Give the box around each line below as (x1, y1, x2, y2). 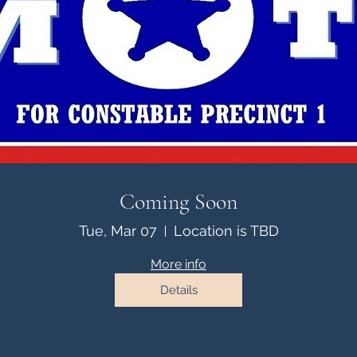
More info (151, 257, 206, 273)
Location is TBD (173, 222, 279, 240)
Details (159, 282, 198, 297)
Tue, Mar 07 (78, 222, 157, 240)
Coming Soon (120, 188, 237, 216)
